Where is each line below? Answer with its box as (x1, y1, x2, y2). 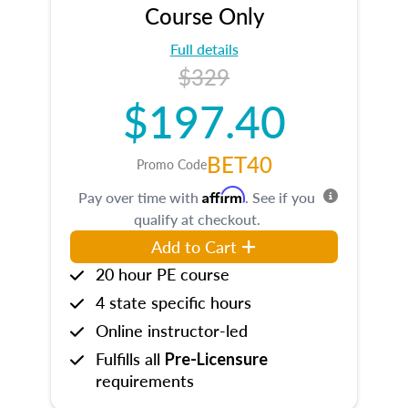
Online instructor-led (96, 319, 248, 342)
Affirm (202, 186, 245, 204)
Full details (169, 38, 239, 59)
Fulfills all (96, 347, 165, 370)
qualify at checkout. (133, 209, 260, 229)
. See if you (245, 187, 315, 208)
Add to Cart (151, 235, 238, 258)
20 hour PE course (96, 262, 229, 285)
